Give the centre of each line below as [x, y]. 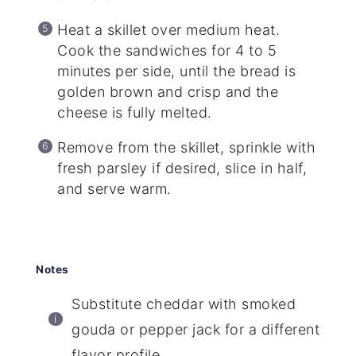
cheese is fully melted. [135, 113]
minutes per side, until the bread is [177, 72]
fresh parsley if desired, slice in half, [182, 168]
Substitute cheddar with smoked [184, 304]
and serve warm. [114, 189]
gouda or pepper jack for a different [196, 330]
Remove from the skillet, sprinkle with [187, 148]
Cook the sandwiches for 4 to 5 [167, 51]
